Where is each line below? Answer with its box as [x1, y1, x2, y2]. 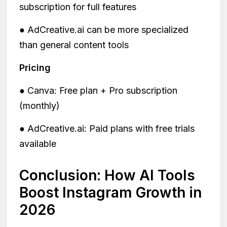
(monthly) [19, 100, 60, 111]
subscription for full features [19, 2, 136, 13]
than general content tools [19, 40, 129, 51]
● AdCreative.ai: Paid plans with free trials [19, 123, 195, 134]
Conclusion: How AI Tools [19, 167, 195, 184]
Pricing [19, 62, 51, 73]
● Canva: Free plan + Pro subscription [19, 85, 177, 96]
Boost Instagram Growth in [19, 184, 202, 202]
